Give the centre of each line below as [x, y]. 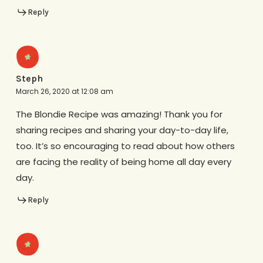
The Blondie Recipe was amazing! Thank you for [119, 114]
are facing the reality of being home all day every [123, 161]
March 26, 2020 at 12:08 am [64, 91]
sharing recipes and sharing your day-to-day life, [122, 130]
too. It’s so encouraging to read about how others [125, 146]
